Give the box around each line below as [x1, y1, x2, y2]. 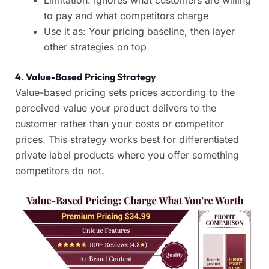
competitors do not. [15, 165, 104, 177]
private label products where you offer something [15, 149, 239, 162]
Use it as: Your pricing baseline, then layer [44, 25, 235, 38]
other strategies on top [44, 41, 147, 53]
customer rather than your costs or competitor [15, 118, 224, 130]
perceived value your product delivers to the [15, 102, 216, 115]
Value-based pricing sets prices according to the [15, 86, 235, 99]
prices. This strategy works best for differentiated [15, 133, 239, 146]
